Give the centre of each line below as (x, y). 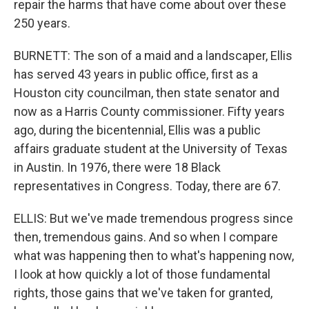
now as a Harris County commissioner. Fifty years (149, 111)
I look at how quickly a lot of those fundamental (142, 274)
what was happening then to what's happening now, (154, 256)
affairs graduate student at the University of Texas (151, 149)
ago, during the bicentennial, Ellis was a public (137, 130)
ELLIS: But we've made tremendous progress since (153, 218)
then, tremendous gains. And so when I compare (146, 237)
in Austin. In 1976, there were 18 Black (117, 167)
